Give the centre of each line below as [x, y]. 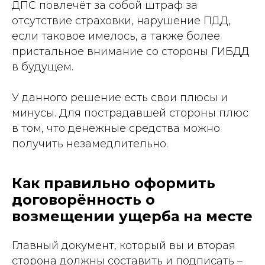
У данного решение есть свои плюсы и [120, 98]
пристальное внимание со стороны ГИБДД [131, 51]
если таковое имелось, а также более [116, 36]
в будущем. [43, 67]
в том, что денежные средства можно [116, 128]
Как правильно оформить [114, 183]
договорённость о [83, 200]
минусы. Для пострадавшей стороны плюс [130, 113]
